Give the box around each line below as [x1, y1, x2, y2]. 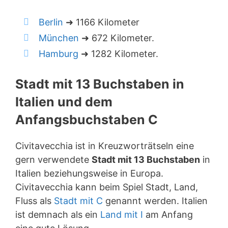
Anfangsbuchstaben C [15, 112, 158, 127]
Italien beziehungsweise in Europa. [15, 168, 163, 179]
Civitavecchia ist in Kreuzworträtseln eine [15, 140, 194, 151]
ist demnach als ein [15, 209, 100, 220]
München [39, 33, 79, 43]
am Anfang [143, 209, 193, 220]
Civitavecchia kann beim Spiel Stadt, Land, [15, 182, 198, 192]
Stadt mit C [54, 195, 103, 206]
